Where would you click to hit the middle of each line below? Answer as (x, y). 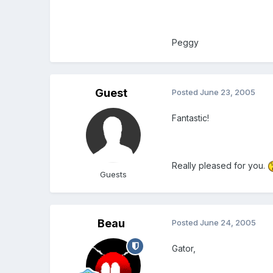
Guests (114, 175)
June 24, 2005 (228, 223)
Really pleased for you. (220, 166)
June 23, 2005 (228, 92)
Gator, (184, 249)
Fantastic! (191, 118)
